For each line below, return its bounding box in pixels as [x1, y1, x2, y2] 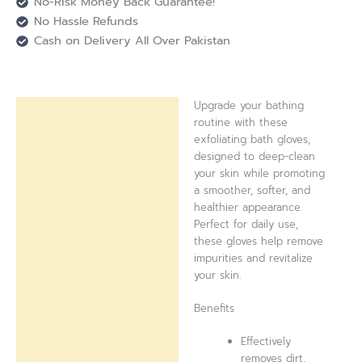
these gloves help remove [194, 234, 324, 250]
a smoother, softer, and [194, 183, 311, 199]
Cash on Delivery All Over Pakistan [33, 31, 230, 49]
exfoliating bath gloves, [194, 132, 311, 148]
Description [25, 103, 91, 122]
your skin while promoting [194, 166, 326, 182]
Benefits [194, 301, 235, 317]
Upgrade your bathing [194, 98, 305, 114]
